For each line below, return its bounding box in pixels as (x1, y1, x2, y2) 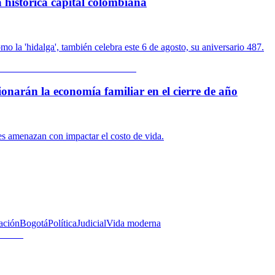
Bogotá (20, 218, 48, 229)
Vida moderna (106, 218, 161, 229)
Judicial (77, 218, 106, 229)
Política (48, 218, 77, 229)
